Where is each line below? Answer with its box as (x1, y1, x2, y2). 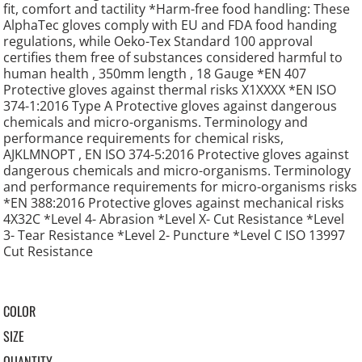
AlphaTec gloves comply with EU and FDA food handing (3, 16, 338, 35)
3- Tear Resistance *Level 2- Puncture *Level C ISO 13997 (3, 226, 346, 245)
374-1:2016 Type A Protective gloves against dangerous (3, 97, 338, 116)
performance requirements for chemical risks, (3, 129, 284, 148)
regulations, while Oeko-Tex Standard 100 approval (3, 32, 314, 51)
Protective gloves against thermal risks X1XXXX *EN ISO (3, 81, 337, 99)
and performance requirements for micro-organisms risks (3, 178, 358, 196)
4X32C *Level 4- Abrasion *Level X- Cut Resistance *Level (3, 210, 345, 229)
